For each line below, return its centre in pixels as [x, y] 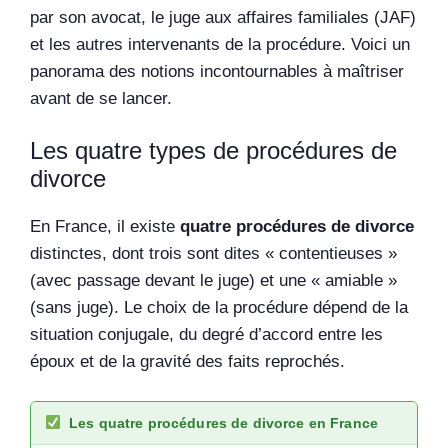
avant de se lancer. [101, 98]
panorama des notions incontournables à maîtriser [217, 71]
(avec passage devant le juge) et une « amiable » [213, 281]
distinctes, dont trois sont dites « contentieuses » [213, 254]
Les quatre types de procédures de [213, 151]
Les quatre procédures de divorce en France [223, 422]
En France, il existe [105, 227]
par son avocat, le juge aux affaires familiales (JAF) [223, 17]
